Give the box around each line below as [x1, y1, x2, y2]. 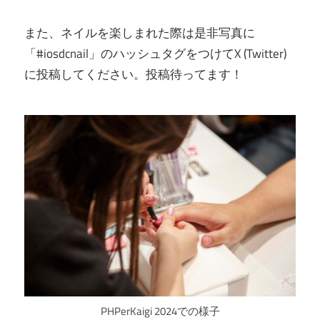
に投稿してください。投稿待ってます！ [24, 64, 243, 84]
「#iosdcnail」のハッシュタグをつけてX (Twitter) [24, 44, 286, 63]
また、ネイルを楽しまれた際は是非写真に [24, 23, 255, 42]
